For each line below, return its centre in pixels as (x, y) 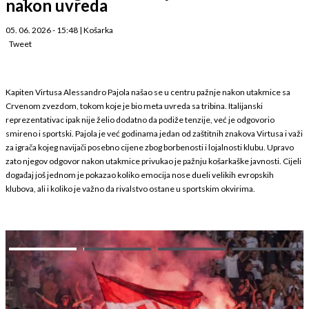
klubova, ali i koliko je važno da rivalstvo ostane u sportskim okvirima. (130, 188)
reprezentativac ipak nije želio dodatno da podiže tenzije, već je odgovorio (140, 119)
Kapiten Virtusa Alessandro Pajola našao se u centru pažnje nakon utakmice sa (148, 92)
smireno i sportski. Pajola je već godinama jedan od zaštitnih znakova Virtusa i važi (154, 133)
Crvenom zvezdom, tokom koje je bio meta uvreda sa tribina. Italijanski (134, 106)
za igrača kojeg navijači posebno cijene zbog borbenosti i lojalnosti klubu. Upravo (150, 147)
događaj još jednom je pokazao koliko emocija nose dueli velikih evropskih (140, 175)
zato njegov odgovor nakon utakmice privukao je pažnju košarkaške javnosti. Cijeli (153, 161)
